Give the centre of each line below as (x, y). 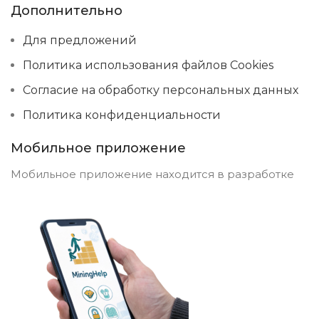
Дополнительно (67, 11)
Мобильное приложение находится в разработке (152, 174)
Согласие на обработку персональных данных (161, 90)
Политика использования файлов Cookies (148, 66)
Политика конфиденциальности (122, 115)
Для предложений (80, 41)
